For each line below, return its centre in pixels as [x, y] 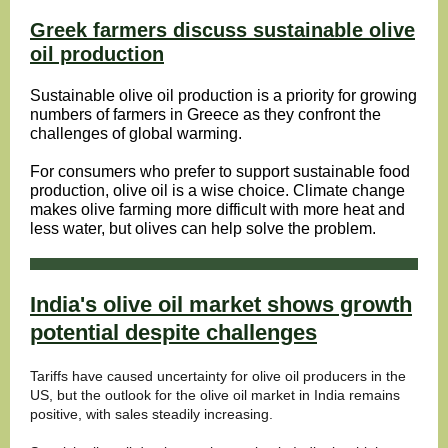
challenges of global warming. [136, 133]
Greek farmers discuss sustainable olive [222, 30]
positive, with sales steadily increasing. [151, 414]
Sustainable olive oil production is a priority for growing [223, 95]
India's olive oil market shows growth [221, 304]
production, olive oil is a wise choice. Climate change [217, 190]
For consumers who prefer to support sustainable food [220, 171]
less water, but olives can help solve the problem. [203, 228]
